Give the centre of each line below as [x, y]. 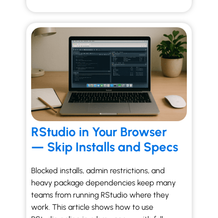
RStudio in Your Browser [99, 132]
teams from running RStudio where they [100, 195]
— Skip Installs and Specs [105, 147]
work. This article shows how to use [92, 207]
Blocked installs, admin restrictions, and [98, 171]
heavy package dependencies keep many [103, 183]
